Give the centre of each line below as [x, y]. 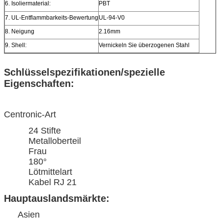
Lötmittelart [50, 172]
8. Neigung [20, 31]
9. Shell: [16, 45]
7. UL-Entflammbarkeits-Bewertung [52, 17]
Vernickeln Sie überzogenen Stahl [144, 45]
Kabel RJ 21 [53, 182]
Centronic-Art [30, 114]
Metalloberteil [55, 141]
